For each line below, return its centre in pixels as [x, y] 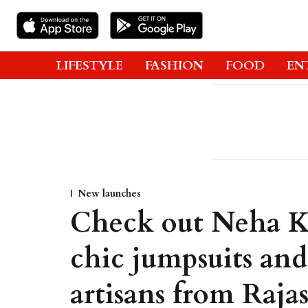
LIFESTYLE [90, 65]
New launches [109, 194]
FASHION [174, 65]
